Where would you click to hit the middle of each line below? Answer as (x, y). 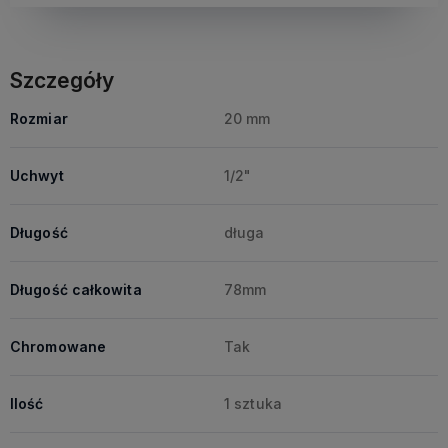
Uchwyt (37, 175)
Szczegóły (62, 80)
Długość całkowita (76, 289)
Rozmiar (39, 118)
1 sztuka (253, 403)
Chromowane (58, 346)
